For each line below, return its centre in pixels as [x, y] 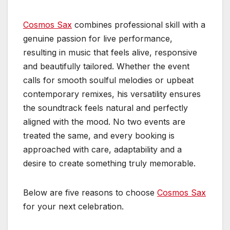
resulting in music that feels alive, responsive [110, 52]
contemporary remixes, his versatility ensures [112, 94]
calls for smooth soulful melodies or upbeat [108, 80]
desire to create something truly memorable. [109, 163]
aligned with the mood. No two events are [104, 121]
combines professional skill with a [139, 24]
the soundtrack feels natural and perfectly [106, 108]
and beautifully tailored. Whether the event [106, 66]
